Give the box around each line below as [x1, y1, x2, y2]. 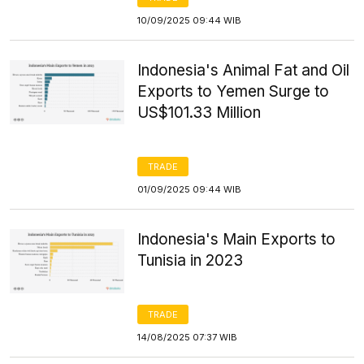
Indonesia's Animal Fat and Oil [137, 61, 350, 80]
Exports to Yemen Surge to [137, 82, 330, 101]
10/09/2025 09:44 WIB [137, 15, 242, 26]
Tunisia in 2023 [137, 251, 244, 270]
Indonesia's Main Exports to [137, 230, 336, 249]
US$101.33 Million [137, 103, 262, 122]
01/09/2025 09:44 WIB [137, 184, 242, 195]
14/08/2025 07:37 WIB [137, 331, 238, 343]
